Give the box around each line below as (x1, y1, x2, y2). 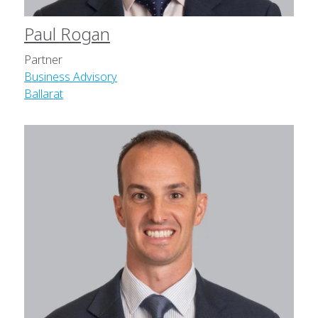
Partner (24, 52, 62, 68)
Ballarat (24, 86, 63, 102)
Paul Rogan (24, 22, 110, 46)
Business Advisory (24, 69, 117, 85)
